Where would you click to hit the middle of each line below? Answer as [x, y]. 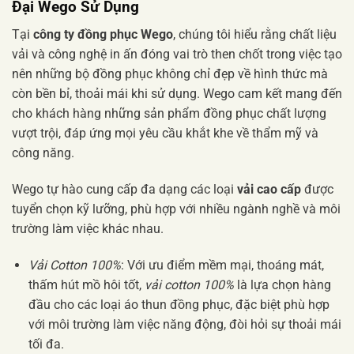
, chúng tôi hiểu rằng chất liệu [255, 34]
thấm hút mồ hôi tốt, [86, 284]
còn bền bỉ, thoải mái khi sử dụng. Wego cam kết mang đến [177, 93]
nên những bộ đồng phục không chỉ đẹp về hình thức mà [170, 73]
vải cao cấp [269, 189]
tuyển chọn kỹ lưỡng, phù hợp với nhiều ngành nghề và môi [176, 209]
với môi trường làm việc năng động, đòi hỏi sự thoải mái [185, 324]
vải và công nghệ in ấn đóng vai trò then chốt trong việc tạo [177, 54]
